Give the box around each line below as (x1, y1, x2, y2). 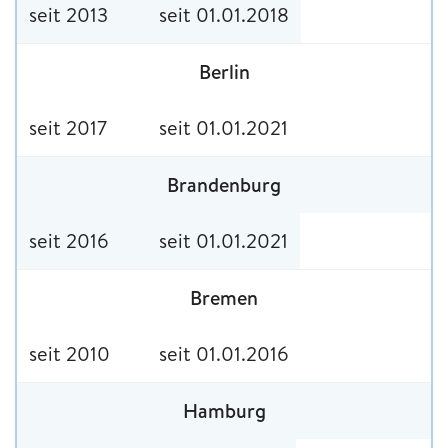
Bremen (190, 283, 258, 311)
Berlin (198, 57, 250, 85)
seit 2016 (29, 226, 109, 254)
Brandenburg (167, 170, 281, 198)
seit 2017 (29, 113, 107, 141)
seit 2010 (29, 339, 110, 367)
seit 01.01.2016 (159, 339, 289, 367)
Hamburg (182, 396, 266, 424)
